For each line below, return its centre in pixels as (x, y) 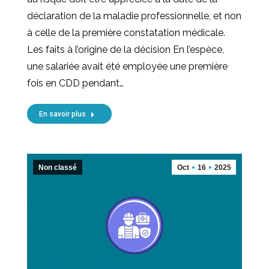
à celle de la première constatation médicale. (126, 33)
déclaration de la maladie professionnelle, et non (134, 16)
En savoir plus (62, 114)
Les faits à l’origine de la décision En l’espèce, (125, 50)
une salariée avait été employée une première (127, 67)
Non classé (58, 168)
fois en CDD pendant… (75, 83)
